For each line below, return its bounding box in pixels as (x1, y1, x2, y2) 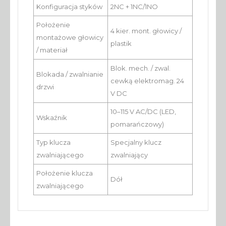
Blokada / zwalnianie (36, 70, 103, 79)
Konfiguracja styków (36, 3, 102, 11)
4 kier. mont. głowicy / (110, 27, 182, 35)
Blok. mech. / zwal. (110, 64, 171, 73)
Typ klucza (36, 138, 71, 147)
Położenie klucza (36, 169, 93, 178)
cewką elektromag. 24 (110, 77, 184, 85)
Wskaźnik (36, 114, 67, 122)
